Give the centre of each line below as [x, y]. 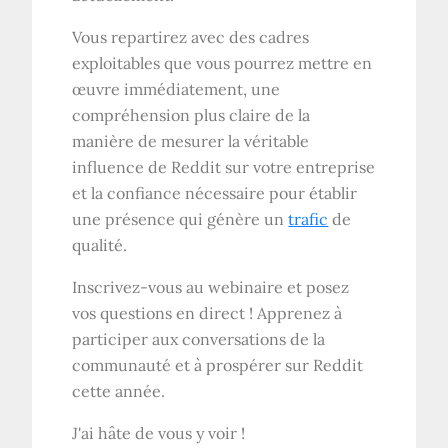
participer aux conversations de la [199, 339]
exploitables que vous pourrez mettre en [222, 63]
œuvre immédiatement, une [176, 89]
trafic [308, 219]
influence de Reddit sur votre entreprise [224, 167]
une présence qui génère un [180, 219]
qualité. [100, 245]
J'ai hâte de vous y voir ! [159, 433]
